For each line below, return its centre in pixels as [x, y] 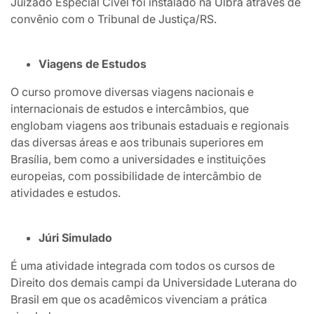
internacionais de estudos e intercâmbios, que [130, 109]
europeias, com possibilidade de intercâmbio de [136, 176]
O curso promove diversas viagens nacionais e [132, 92]
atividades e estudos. [66, 193]
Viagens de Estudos [93, 64]
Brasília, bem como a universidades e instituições [138, 159]
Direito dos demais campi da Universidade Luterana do [154, 283]
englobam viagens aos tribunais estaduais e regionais [150, 126]
